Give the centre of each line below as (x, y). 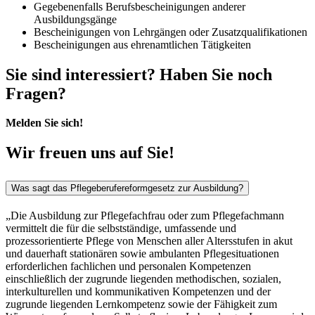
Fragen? (36, 93)
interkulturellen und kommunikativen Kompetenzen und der (138, 292)
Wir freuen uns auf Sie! (90, 153)
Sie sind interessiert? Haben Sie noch (139, 74)
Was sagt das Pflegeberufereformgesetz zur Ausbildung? (127, 188)
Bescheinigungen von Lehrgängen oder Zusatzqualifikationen (171, 32)
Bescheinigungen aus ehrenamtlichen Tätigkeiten (142, 44)
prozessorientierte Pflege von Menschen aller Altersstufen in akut (149, 241)
